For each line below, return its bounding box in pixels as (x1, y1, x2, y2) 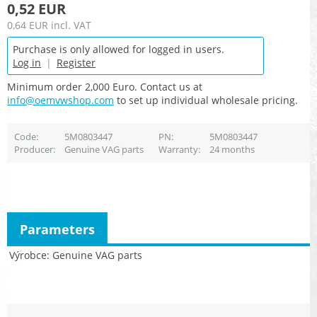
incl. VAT (51, 18, 91, 33)
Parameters (20, 220, 95, 238)
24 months (209, 143, 255, 156)
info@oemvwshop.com (7, 93, 114, 108)
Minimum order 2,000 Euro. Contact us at (7, 80, 202, 94)
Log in (13, 56, 41, 70)
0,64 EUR (7, 18, 48, 33)
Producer (13, 143, 53, 156)
